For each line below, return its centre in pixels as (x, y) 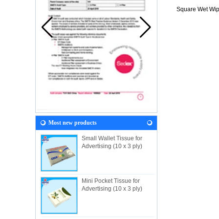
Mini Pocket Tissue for (111, 181)
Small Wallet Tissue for (112, 139)
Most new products (73, 123)
